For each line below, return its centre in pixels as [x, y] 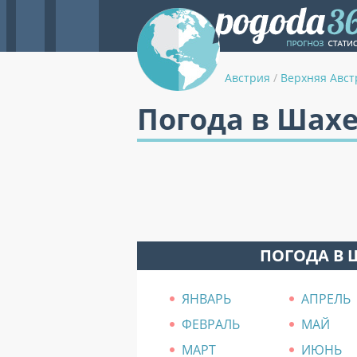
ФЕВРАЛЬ [211, 324]
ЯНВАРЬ [206, 299]
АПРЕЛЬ [326, 299]
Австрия [247, 78]
